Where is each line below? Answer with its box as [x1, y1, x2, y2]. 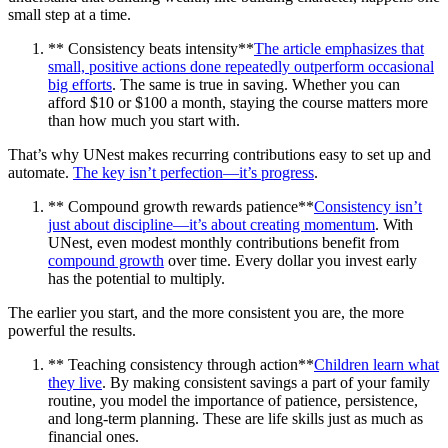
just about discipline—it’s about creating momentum [48, 215, 375, 233]
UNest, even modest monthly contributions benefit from [48, 233, 399, 251]
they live [48, 373, 102, 391]
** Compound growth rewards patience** [48, 197, 314, 215]
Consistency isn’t [314, 197, 422, 215]
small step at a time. [8, 5, 131, 23]
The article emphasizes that [254, 39, 424, 57]
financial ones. [48, 427, 139, 445]
